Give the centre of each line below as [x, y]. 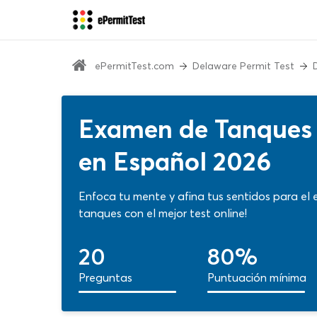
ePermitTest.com [134, 66]
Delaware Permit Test [243, 66]
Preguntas [105, 277]
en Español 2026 [175, 161]
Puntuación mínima [257, 277]
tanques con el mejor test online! [163, 213]
